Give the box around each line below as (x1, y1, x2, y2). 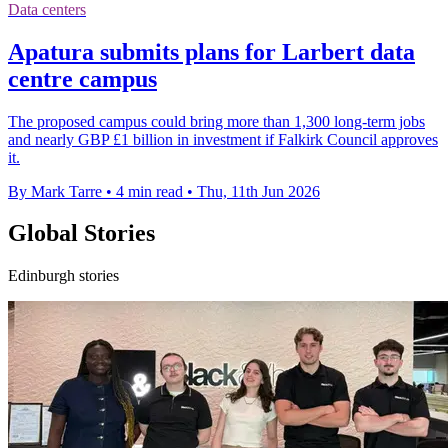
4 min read (116, 182, 183, 200)
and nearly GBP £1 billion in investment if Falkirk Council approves (8, 130, 438, 148)
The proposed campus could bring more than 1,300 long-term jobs (8, 112, 425, 130)
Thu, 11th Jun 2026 (197, 182, 320, 200)
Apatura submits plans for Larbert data (8, 38, 415, 65)
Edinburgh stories (8, 267, 119, 285)
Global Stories (8, 220, 155, 247)
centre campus (8, 65, 157, 92)
